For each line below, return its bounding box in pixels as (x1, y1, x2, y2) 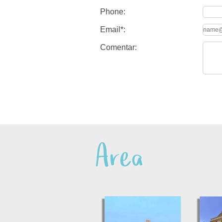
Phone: (100, 7, 125, 16)
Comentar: (100, 43, 137, 52)
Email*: (100, 25, 125, 34)
